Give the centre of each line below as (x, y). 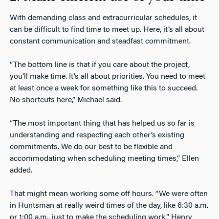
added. (21, 170)
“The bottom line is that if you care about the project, (100, 65)
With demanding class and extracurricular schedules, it (103, 18)
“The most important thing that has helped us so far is (102, 123)
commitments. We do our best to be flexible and (91, 147)
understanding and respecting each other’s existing (97, 135)
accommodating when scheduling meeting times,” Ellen (104, 159)
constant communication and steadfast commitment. (100, 41)
